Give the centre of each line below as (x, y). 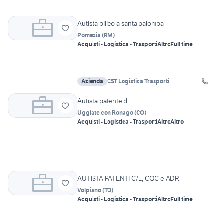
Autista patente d (102, 101)
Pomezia (89, 35)
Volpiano (89, 190)
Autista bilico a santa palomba (121, 23)
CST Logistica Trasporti (138, 81)
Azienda (92, 81)
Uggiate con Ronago (105, 113)
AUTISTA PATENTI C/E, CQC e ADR (128, 178)
